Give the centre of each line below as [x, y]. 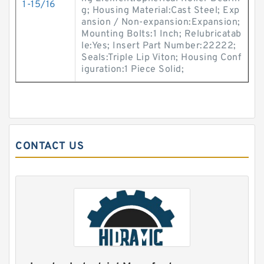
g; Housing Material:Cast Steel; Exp [161, 11]
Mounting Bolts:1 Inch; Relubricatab [161, 34]
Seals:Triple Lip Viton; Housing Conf [161, 58]
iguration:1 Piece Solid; [133, 70]
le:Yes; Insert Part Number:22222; [159, 46]
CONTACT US [49, 146]
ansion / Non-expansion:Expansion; [161, 22]
